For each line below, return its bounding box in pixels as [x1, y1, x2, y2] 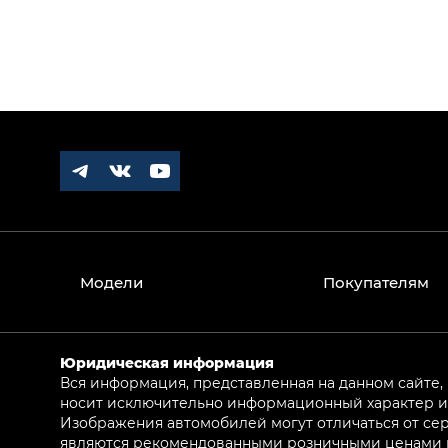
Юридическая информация [60, 353, 274, 372]
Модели [80, 272, 143, 292]
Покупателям [322, 272, 429, 292]
